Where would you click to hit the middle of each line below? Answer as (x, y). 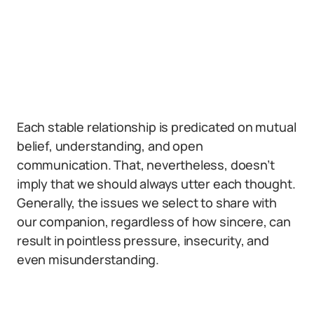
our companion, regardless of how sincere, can (154, 221)
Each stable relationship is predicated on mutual (157, 127)
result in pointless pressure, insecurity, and (143, 240)
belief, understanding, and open (110, 146)
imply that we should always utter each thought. (156, 184)
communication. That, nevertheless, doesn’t (146, 165)
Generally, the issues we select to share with (147, 203)
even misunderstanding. (88, 259)
